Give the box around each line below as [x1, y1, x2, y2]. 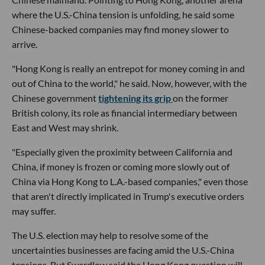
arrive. [12, 38, 37, 50]
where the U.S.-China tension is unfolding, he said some [12, 9, 234, 20]
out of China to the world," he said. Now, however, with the [12, 77, 247, 89]
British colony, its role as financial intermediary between [12, 107, 237, 118]
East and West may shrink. [12, 122, 118, 133]
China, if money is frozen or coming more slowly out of [12, 161, 230, 172]
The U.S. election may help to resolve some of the [12, 230, 208, 241]
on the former [173, 92, 228, 104]
